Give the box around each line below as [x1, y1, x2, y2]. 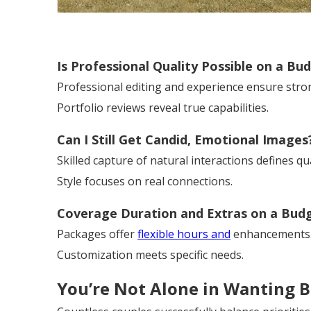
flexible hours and [137, 226, 230, 242]
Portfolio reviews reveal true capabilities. [57, 100, 269, 116]
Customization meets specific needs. [57, 247, 244, 263]
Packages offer [57, 226, 137, 242]
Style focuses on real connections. [57, 174, 233, 190]
